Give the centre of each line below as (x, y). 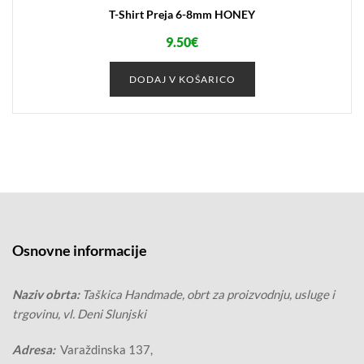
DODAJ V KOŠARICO (182, 79)
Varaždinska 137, (104, 349)
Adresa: (34, 349)
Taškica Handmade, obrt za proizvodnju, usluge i (208, 294)
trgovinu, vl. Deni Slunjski (79, 313)
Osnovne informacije (80, 250)
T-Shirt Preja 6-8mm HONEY (182, 14)
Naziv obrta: (47, 294)
